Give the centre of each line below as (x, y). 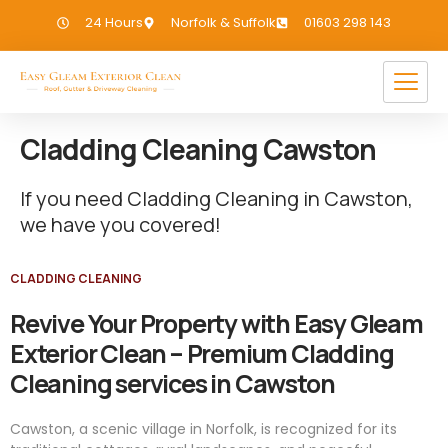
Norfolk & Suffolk (223, 22)
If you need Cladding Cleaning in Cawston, (216, 198)
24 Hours (114, 22)
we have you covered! (120, 224)
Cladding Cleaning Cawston (198, 149)
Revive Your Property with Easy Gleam (216, 323)
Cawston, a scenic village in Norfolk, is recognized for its (203, 429)
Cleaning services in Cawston (172, 383)
